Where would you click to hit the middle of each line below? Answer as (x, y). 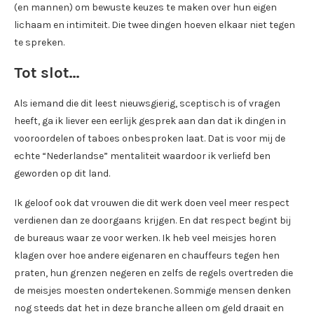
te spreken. (39, 42)
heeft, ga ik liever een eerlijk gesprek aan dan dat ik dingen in (150, 121)
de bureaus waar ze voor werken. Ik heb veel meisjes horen (145, 238)
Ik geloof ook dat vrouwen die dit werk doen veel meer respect (152, 203)
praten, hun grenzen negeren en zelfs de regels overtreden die (153, 273)
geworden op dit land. (62, 173)
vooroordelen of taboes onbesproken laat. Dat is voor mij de (150, 138)
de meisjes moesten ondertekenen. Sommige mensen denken (152, 290)
